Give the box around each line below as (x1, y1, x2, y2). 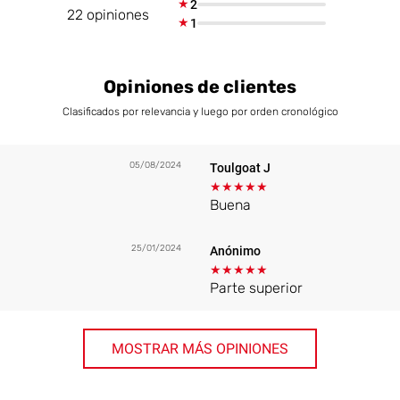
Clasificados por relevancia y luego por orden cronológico (62, 104, 338, 118)
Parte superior (210, 279, 303, 296)
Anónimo (210, 243, 261, 258)
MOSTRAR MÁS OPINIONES (112, 339, 288, 357)
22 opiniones (67, 5, 149, 23)
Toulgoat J (210, 160, 271, 175)
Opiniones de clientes (104, 75, 296, 97)
